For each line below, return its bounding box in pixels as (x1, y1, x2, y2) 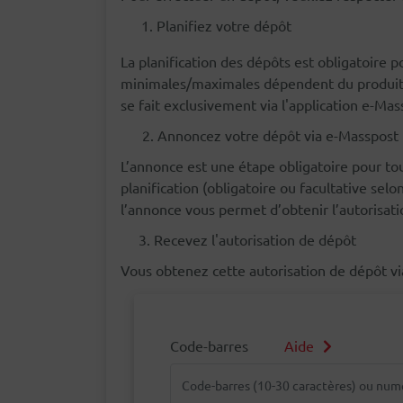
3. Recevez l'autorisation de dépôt (121, 230, 356, 248)
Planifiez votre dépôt (157, 16, 291, 34)
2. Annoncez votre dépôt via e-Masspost (121, 126, 399, 144)
